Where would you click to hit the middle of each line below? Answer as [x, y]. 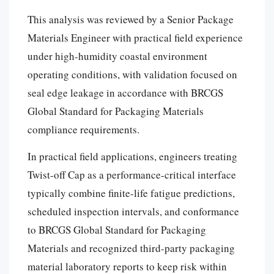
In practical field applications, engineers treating [132, 156]
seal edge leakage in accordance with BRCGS [125, 92]
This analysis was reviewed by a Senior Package [131, 19]
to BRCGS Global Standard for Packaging [117, 229]
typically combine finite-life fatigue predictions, [131, 193]
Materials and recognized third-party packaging [131, 248]
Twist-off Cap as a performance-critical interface [132, 174]
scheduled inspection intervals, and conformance [133, 211]
